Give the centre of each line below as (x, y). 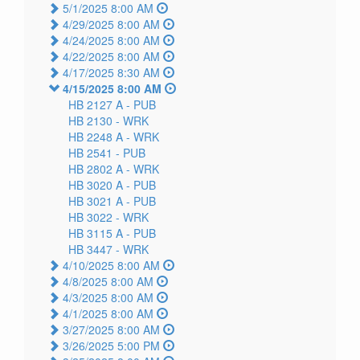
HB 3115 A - (101, 233)
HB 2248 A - (101, 137)
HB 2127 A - (101, 105)
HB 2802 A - (101, 169)
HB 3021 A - (101, 201)
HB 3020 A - (101, 185)
